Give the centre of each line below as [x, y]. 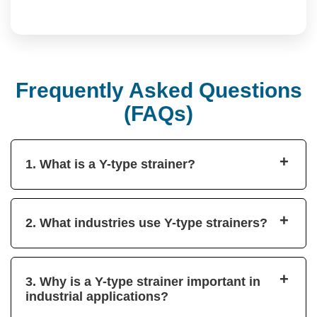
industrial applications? [97, 296]
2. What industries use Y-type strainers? [146, 223]
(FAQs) [158, 113]
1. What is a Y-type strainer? [110, 164]
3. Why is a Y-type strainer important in [143, 281]
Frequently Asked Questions [158, 90]
